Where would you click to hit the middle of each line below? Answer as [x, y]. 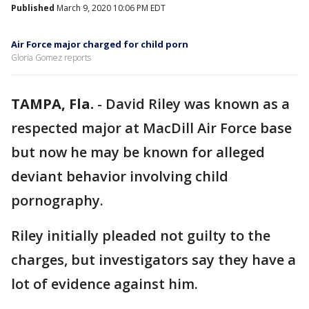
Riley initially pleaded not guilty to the [141, 236]
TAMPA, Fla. [52, 104]
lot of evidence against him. [104, 284]
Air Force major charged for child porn [100, 44]
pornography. [57, 200]
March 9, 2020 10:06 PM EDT [110, 8]
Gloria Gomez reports [51, 58]
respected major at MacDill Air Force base [151, 128]
